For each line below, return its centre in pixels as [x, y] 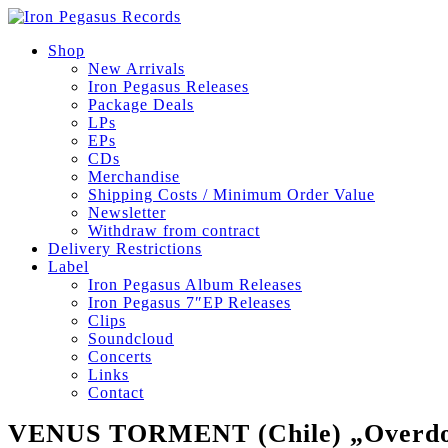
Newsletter [127, 212]
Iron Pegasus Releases [168, 86]
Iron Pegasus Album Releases [195, 284]
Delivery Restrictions [125, 248]
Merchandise [134, 176]
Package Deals [141, 104]
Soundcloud [131, 338]
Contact [116, 392]
